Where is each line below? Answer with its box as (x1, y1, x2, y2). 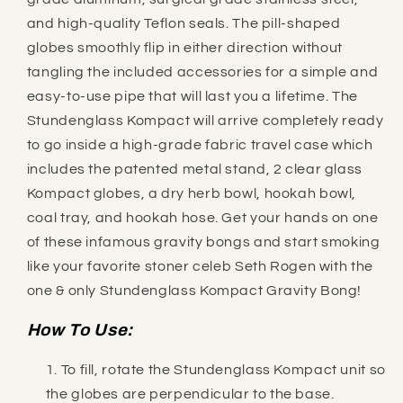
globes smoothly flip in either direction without (26, 40, 343, 55)
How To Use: (26, 321, 134, 340)
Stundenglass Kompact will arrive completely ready (26, 112, 384, 128)
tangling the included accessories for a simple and (26, 64, 379, 79)
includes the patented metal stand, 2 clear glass (26, 161, 363, 176)
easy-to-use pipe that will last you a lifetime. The (26, 88, 358, 103)
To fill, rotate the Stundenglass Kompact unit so (60, 363, 386, 377)
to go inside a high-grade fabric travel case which (26, 137, 373, 152)
